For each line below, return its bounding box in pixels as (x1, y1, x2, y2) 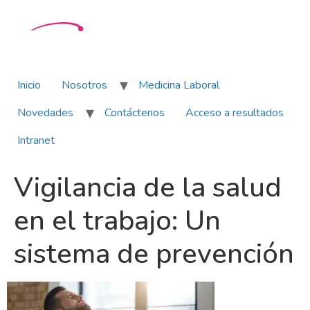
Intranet (17, 133, 55, 148)
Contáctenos (104, 105, 165, 120)
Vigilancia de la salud (14, 169, 282, 206)
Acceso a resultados (185, 105, 284, 120)
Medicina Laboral (138, 77, 219, 93)
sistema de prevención (14, 235, 294, 273)
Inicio (17, 77, 41, 93)
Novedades (17, 105, 73, 120)
